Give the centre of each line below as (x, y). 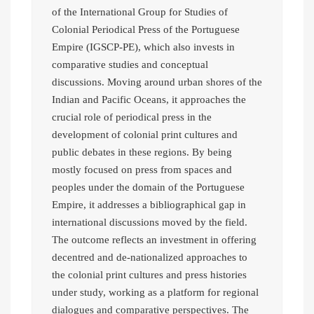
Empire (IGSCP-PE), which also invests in (143, 47)
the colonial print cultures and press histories (149, 275)
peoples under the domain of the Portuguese (148, 187)
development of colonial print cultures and (145, 135)
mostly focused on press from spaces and (142, 170)
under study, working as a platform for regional (155, 293)
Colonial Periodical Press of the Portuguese (146, 30)
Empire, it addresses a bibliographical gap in (149, 205)
